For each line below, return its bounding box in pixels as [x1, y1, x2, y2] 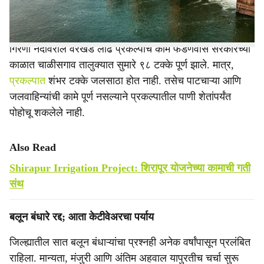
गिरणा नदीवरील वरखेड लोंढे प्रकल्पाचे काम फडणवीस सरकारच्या [9, 43, 250, 55]
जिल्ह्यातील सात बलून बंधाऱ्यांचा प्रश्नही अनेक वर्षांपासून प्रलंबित [9, 236, 250, 248]
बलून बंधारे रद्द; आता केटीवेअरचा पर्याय [9, 211, 154, 223]
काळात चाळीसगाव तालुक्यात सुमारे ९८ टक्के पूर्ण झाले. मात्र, [9, 59, 234, 71]
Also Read [9, 141, 56, 153]
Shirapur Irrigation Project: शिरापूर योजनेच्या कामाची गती [9, 162, 250, 174]
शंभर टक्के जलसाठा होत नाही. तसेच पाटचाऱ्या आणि [48, 75, 241, 87]
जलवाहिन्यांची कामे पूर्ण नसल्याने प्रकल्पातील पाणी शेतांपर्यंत [9, 91, 231, 103]
